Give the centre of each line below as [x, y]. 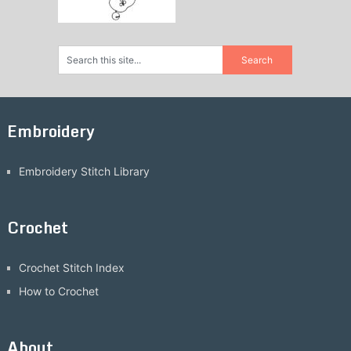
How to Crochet [58, 291]
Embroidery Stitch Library [84, 172]
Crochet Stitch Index [71, 268]
